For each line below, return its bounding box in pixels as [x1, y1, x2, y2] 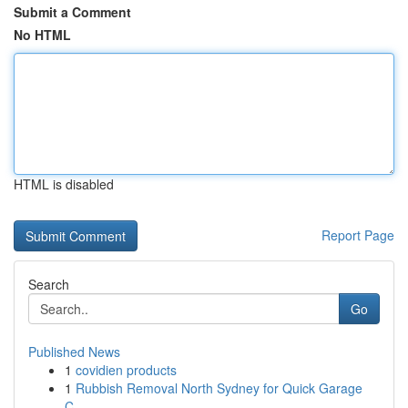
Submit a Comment [14, 3, 131, 21]
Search [28, 275, 69, 293]
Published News [28, 342, 120, 361]
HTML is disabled [14, 175, 114, 193]
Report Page [321, 226, 394, 244]
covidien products [76, 361, 177, 379]
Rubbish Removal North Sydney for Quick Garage [76, 379, 362, 397]
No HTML [14, 25, 71, 44]
